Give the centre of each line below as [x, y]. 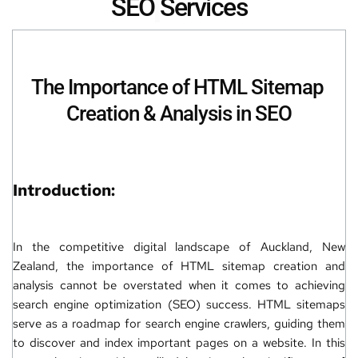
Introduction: [64, 190]
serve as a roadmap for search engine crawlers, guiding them [179, 324]
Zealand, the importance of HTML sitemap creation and [179, 266]
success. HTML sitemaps [272, 304]
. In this [324, 343]
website [283, 343]
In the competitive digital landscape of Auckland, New [179, 247]
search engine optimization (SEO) [107, 304]
